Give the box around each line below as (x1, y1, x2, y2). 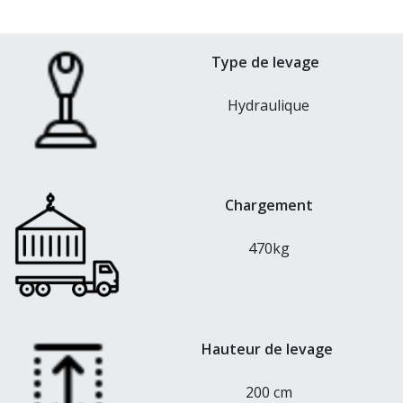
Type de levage (210, 52, 327, 73)
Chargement (224, 195, 313, 216)
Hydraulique (228, 95, 310, 116)
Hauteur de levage (201, 338, 336, 359)
